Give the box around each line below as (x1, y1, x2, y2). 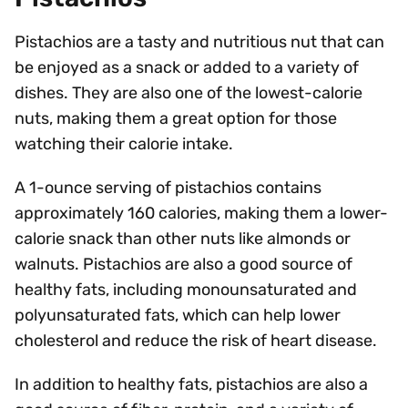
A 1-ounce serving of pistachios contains (15, 178, 321, 198)
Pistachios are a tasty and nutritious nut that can (15, 32, 384, 52)
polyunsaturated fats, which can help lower (15, 305, 341, 325)
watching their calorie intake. (15, 134, 233, 154)
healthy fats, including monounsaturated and (15, 280, 357, 300)
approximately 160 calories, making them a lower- (15, 203, 388, 223)
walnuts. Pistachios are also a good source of (15, 254, 352, 274)
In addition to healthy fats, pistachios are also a (15, 374, 368, 394)
